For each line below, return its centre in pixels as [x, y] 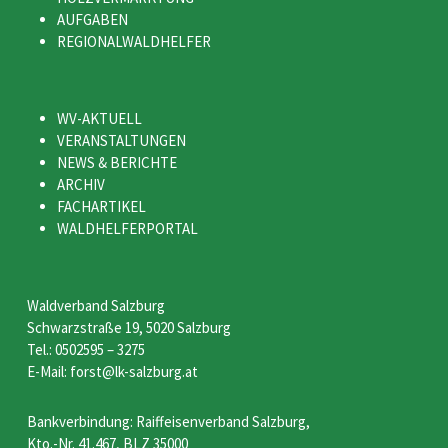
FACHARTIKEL [101, 206]
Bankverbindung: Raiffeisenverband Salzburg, [168, 421]
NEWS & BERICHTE [116, 162]
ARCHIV [80, 184]
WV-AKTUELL [99, 118]
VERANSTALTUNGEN [121, 140]
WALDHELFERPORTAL [127, 228]
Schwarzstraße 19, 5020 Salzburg [128, 327]
